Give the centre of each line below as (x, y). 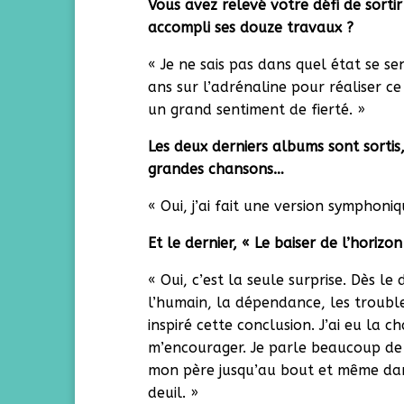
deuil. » (174, 393)
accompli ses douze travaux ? (251, 28)
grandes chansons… (216, 169)
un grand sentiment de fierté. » (257, 110)
